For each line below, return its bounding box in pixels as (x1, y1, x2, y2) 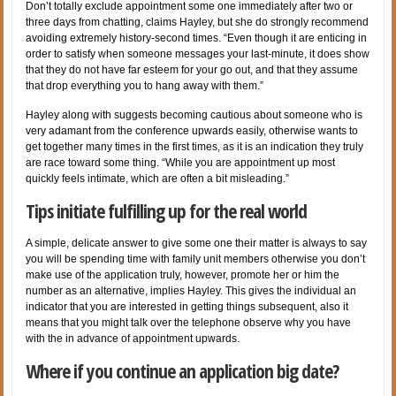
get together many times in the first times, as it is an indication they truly (26, 140, 364, 153)
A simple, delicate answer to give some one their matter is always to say (26, 236, 368, 249)
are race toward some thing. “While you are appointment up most (26, 156, 336, 169)
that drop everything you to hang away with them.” (26, 79, 264, 92)
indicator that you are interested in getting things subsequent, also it (26, 300, 349, 313)
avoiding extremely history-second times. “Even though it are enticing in (26, 31, 368, 44)
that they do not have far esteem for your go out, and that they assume (26, 63, 359, 76)
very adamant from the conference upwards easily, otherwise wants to (26, 124, 359, 137)
